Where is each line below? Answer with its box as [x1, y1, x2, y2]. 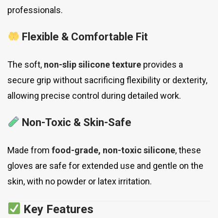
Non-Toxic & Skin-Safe [22, 116, 132, 128]
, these [175, 145, 201, 155]
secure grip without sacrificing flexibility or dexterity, [7, 74, 207, 85]
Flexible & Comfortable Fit [22, 30, 148, 43]
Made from [7, 145, 52, 155]
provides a [141, 59, 183, 70]
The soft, [7, 59, 44, 70]
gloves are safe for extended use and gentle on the [7, 160, 203, 171]
